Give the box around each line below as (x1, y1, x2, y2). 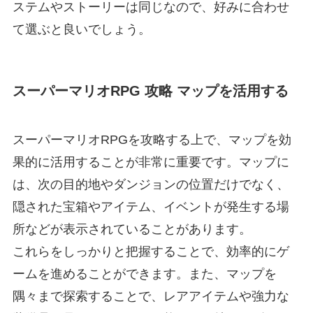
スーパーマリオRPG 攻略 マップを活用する (12, 83, 289, 99)
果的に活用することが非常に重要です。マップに (12, 154, 289, 169)
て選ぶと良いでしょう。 (12, 22, 151, 37)
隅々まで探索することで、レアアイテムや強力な (12, 289, 289, 303)
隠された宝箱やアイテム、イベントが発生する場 (12, 199, 289, 214)
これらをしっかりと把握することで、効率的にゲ (12, 244, 289, 259)
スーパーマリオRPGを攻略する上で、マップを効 (12, 132, 291, 147)
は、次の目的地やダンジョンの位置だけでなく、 (12, 177, 289, 191)
